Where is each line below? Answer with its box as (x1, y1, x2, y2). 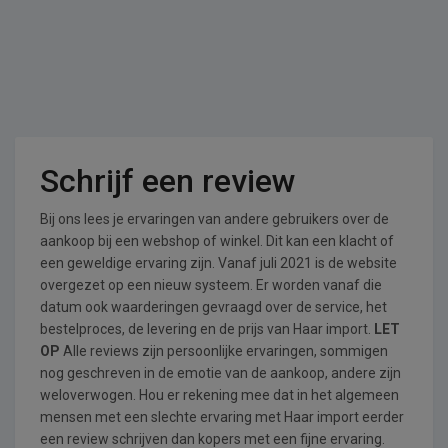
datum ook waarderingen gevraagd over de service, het (40, 299, 387, 315)
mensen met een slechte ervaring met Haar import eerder (40, 409, 404, 425)
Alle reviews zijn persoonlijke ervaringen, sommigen (60, 343, 388, 359)
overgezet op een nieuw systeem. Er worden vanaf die (40, 277, 382, 293)
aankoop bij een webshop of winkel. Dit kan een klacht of (40, 233, 394, 249)
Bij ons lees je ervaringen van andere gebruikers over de (40, 211, 389, 227)
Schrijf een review (40, 162, 296, 200)
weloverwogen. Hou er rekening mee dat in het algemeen (40, 387, 399, 403)
